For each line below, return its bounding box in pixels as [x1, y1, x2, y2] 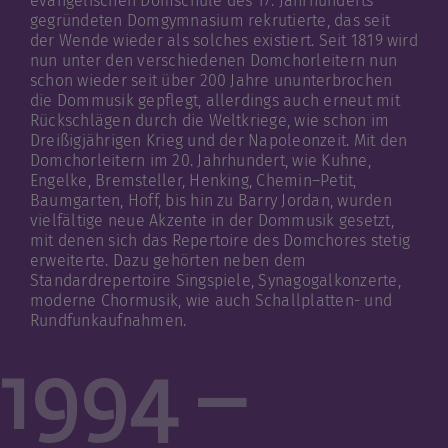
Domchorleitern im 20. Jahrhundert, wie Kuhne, [29, 151, 371, 171]
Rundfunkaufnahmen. [29, 311, 187, 331]
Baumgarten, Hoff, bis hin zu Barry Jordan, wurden [29, 191, 392, 211]
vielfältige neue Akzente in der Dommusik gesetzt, [29, 211, 394, 231]
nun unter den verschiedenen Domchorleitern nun [29, 51, 398, 71]
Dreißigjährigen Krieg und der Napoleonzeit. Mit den [29, 131, 408, 151]
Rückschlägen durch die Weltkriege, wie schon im [29, 111, 390, 131]
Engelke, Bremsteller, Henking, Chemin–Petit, [29, 171, 357, 191]
